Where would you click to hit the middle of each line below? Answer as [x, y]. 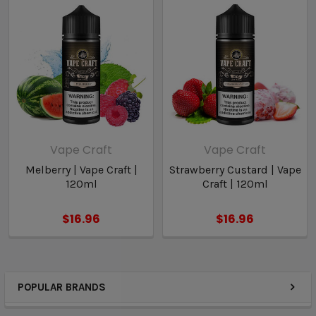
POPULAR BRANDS [62, 287]
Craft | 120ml [235, 184]
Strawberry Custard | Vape [235, 170]
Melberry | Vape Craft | [81, 170]
